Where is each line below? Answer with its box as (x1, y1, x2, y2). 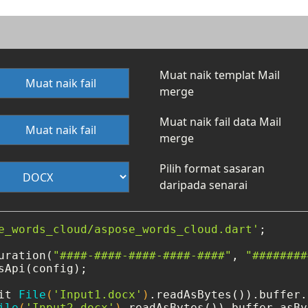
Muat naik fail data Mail (159, 114, 281, 130)
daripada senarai (159, 177, 247, 193)
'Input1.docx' (53, 288, 142, 302)
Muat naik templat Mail (159, 67, 280, 83)
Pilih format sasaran (159, 161, 265, 177)
